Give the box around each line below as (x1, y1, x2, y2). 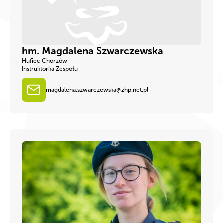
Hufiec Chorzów (22, 57, 67, 64)
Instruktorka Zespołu (22, 65, 78, 72)
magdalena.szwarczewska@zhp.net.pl (46, 86, 148, 93)
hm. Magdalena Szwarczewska (22, 44, 163, 57)
